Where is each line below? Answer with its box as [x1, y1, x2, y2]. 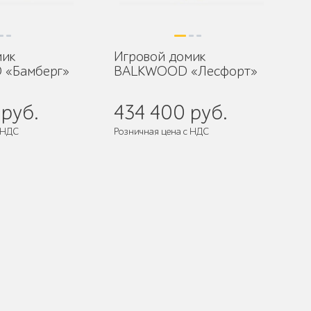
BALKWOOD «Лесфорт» [113, 63, 258, 79]
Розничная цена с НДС [113, 126, 209, 137]
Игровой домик [113, 49, 205, 65]
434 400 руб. [113, 101, 227, 124]
